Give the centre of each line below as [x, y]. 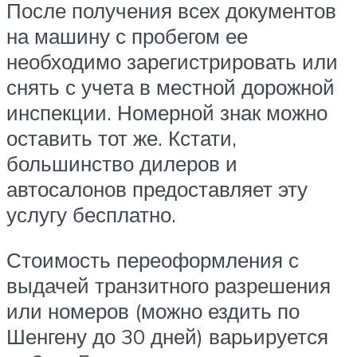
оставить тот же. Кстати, [122, 137]
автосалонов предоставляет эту [157, 188]
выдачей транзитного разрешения [169, 286]
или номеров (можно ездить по [153, 311]
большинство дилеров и [122, 163]
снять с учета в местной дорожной [171, 86]
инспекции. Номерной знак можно [167, 112]
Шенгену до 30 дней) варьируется [167, 337]
